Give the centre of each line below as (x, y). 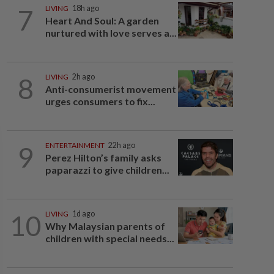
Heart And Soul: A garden (102, 20)
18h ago (85, 8)
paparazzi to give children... (107, 170)
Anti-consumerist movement (110, 89)
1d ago (83, 214)
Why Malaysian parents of (105, 226)
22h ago (121, 145)
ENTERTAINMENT (75, 145)
